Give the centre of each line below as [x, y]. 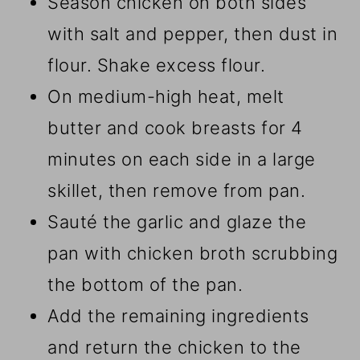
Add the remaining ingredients [178, 316]
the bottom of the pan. [145, 285]
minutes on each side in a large [182, 160]
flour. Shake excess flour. [157, 65]
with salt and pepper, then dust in [193, 34]
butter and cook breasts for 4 [175, 128]
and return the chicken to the [174, 348]
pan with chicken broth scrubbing [193, 254]
